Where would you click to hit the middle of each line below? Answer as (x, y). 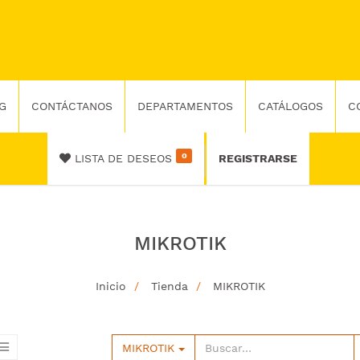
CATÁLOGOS (290, 106)
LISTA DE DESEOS (124, 158)
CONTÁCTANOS (72, 106)
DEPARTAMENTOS (185, 106)
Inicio (110, 286)
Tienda (169, 286)
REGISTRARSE (258, 158)
